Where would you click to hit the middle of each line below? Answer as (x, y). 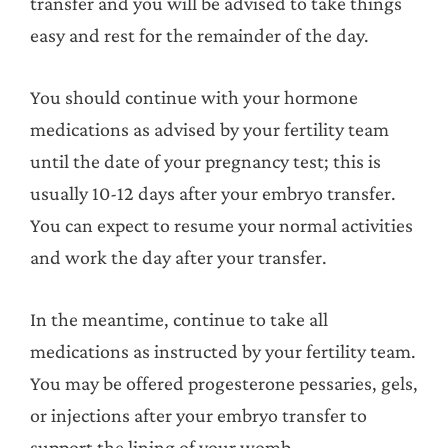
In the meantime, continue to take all (179, 318)
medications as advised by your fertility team (209, 128)
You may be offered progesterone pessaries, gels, (224, 382)
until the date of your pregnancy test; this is (205, 160)
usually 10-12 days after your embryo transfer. (213, 192)
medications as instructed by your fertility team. (223, 350)
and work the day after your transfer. (178, 256)
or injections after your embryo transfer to (198, 414)
